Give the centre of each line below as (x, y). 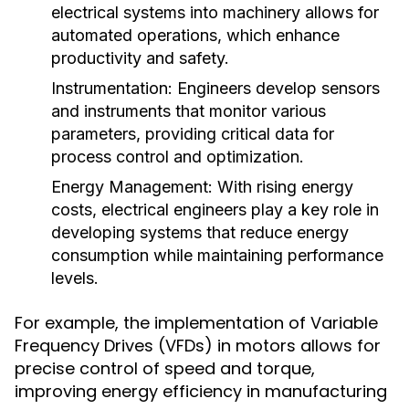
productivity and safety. (140, 58)
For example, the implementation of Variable (196, 323)
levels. (75, 278)
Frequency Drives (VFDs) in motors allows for (198, 346)
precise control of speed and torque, (165, 368)
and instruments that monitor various (189, 111)
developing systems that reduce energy (200, 232)
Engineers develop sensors (276, 88)
